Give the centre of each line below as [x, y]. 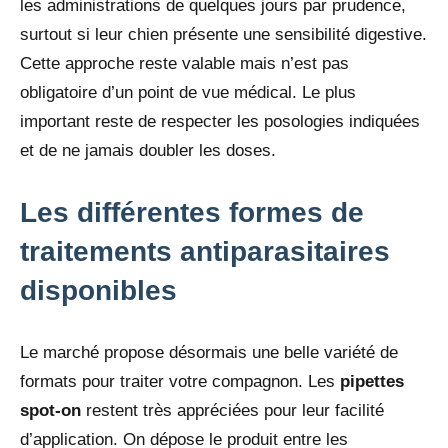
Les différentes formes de [192, 213]
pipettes [372, 382]
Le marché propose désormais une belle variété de [209, 353]
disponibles [98, 291]
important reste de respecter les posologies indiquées [220, 122]
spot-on [50, 411]
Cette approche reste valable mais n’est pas [184, 64]
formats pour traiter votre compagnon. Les [180, 382]
